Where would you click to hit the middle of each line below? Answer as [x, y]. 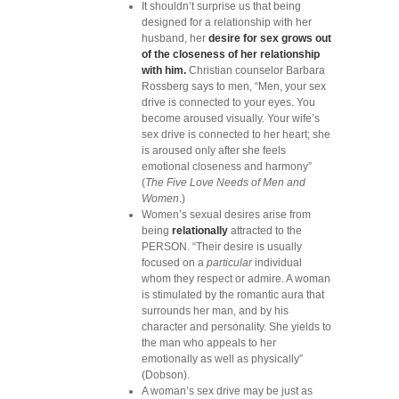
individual [277, 263]
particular [229, 263]
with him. [164, 70]
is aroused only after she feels [214, 151]
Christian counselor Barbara [256, 70]
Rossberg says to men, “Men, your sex [234, 86]
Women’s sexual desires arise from [226, 215]
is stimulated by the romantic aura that [233, 295]
